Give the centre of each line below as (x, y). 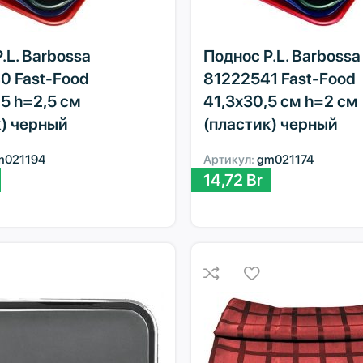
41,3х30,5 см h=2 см (280, 101)
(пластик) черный (270, 124)
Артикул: (230, 159)
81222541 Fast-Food (279, 78)
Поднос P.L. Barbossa (282, 56)
